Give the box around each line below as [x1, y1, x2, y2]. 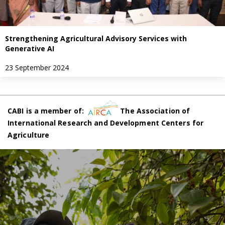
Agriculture [8, 130, 50, 140]
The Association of [118, 105, 190, 116]
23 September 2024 [5, 63, 69, 73]
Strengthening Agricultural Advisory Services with [5, 34, 187, 44]
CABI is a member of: [8, 105, 88, 116]
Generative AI [5, 44, 54, 54]
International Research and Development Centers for [8, 118, 204, 128]
